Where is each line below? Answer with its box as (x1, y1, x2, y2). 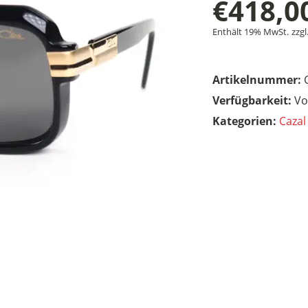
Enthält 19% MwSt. (212, 25, 289, 38)
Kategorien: (212, 113, 279, 129)
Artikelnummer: (212, 72, 304, 87)
